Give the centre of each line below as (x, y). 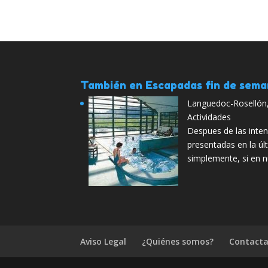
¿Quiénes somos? (178, 242)
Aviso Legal (103, 242)
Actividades (209, 117)
